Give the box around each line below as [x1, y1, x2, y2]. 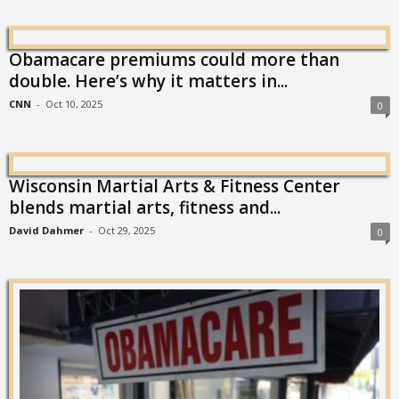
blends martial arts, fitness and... [9, 196, 281, 219]
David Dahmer [9, 224, 84, 237]
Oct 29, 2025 [98, 224, 155, 237]
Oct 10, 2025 [45, 97, 102, 110]
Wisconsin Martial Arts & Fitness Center [9, 175, 340, 198]
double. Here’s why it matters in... [9, 69, 288, 93]
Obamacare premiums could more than [9, 48, 339, 71]
